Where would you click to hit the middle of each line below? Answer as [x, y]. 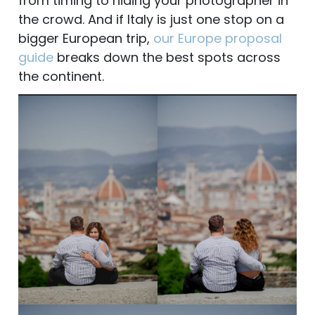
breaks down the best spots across [167, 58]
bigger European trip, [86, 39]
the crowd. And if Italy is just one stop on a [151, 20]
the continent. [61, 77]
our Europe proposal [218, 39]
